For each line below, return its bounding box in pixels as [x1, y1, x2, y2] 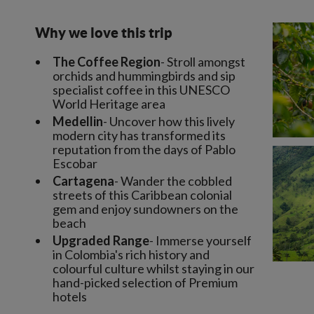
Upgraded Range [53, 233, 149, 248]
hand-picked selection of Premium [53, 275, 238, 290]
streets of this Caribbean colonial [53, 187, 232, 203]
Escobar [53, 156, 97, 171]
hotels [53, 289, 87, 304]
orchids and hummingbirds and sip [53, 68, 235, 83]
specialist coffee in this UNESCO [53, 82, 230, 97]
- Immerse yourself [149, 233, 252, 248]
